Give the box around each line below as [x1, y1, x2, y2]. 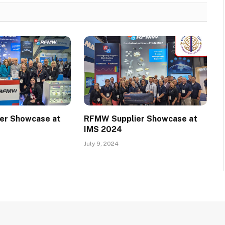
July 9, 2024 [83, 140, 119, 148]
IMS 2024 [83, 125, 122, 135]
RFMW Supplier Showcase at [83, 114, 197, 124]
